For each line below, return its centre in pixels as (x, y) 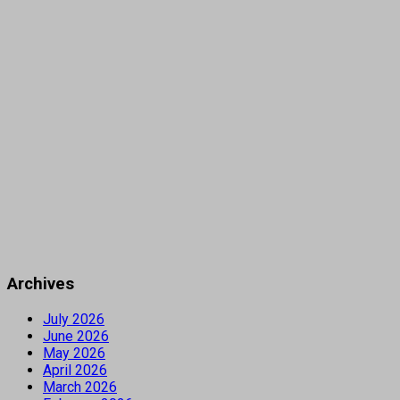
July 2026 (74, 319)
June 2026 (76, 336)
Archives (41, 284)
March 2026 (80, 387)
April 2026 (75, 370)
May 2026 (74, 353)
